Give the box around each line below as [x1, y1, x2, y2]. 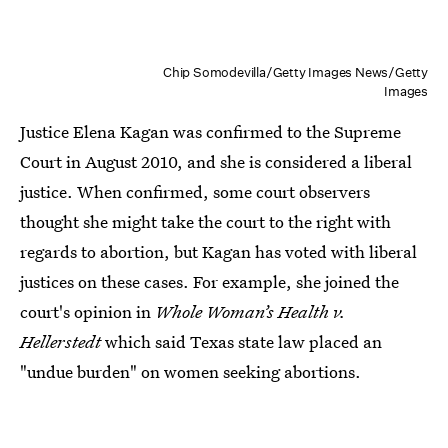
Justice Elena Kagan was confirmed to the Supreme [20, 120, 401, 144]
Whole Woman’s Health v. [155, 300, 346, 324]
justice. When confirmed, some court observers [20, 180, 370, 204]
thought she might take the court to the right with [20, 210, 391, 234]
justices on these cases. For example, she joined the [20, 270, 399, 294]
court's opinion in [20, 300, 155, 324]
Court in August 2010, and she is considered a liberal [20, 150, 412, 174]
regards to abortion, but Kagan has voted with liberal [20, 240, 417, 264]
